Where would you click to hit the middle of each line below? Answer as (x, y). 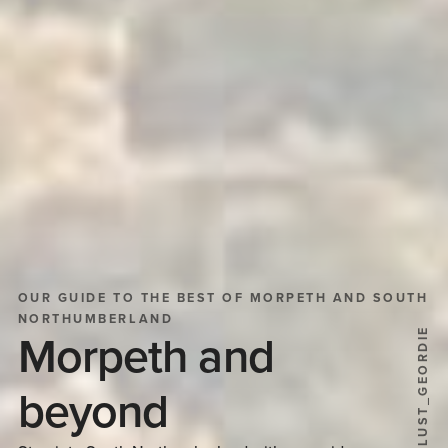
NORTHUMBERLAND (95, 320)
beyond (93, 412)
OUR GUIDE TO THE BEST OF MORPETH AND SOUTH (223, 299)
